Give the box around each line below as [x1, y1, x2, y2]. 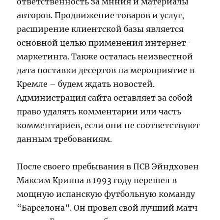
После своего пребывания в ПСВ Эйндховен [17, 161, 199, 171]
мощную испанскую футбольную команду [17, 189, 195, 199]
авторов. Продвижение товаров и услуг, [17, 10, 185, 20]
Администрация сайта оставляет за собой [17, 92, 193, 103]
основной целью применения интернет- [17, 37, 192, 48]
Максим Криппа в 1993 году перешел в [17, 175, 177, 185]
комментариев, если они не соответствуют [17, 120, 200, 130]
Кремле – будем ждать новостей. [17, 79, 155, 89]
